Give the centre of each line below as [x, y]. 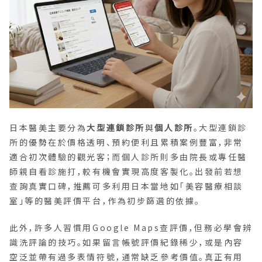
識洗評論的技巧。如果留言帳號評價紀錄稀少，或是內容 [126, 242]
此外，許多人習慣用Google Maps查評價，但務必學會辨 [131, 228]
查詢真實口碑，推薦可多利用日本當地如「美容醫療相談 [126, 186]
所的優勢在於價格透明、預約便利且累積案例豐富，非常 [126, 142]
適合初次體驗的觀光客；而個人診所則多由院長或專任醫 [128, 157]
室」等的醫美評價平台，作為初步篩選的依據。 [105, 201]
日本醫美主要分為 [48, 128]
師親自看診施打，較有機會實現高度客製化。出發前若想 [126, 172]
